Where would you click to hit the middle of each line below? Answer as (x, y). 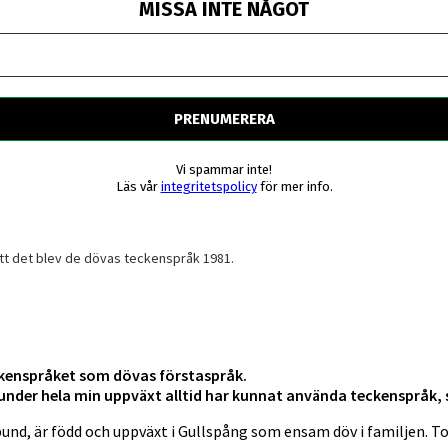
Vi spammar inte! (224, 170)
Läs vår (138, 187)
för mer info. (294, 187)
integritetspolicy (208, 187)
